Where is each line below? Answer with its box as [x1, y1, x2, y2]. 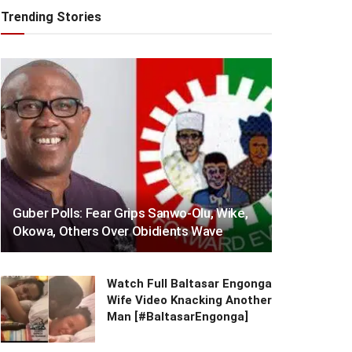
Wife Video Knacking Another [107, 292, 272, 307]
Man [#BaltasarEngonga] [107, 309, 248, 324]
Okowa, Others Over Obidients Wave [13, 222, 223, 239]
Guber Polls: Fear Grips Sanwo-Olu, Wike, [13, 204, 248, 221]
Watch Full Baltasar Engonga [107, 276, 272, 291]
